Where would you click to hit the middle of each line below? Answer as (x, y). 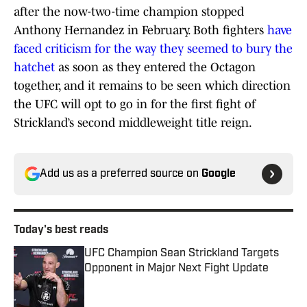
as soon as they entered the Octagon (155, 67)
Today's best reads (61, 231)
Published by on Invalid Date (146, 282)
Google (219, 174)
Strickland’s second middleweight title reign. (133, 123)
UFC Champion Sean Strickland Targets (182, 254)
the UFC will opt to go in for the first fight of (135, 105)
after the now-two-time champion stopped (129, 12)
